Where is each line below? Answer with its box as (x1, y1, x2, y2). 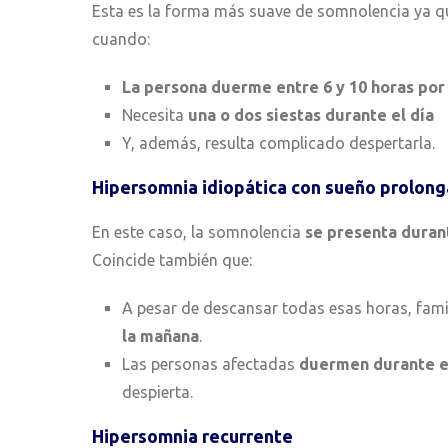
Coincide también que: (92, 251, 252, 270)
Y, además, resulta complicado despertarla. (122, 134, 435, 153)
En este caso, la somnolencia (92, 223, 301, 242)
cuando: (92, 30, 150, 49)
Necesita (122, 106, 188, 125)
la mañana (122, 327, 199, 346)
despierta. (122, 383, 193, 402)
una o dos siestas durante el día (188, 106, 434, 125)
